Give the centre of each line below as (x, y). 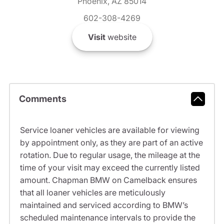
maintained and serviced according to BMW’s (104, 205)
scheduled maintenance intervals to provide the (107, 217)
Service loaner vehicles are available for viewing (109, 130)
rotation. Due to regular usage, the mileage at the (110, 155)
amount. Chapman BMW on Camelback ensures (108, 180)
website (121, 37)
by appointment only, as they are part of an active (111, 142)
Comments (42, 99)
